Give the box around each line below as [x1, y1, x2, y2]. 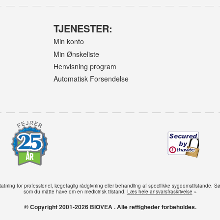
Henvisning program [54, 61, 117, 71]
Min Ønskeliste [54, 49, 100, 59]
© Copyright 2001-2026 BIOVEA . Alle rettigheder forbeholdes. [24, 202, 196, 211]
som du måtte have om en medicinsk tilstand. [23, 188, 127, 195]
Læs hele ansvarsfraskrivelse [127, 188, 192, 195]
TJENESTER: [54, 21, 113, 35]
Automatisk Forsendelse [54, 74, 129, 84]
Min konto [54, 36, 84, 47]
